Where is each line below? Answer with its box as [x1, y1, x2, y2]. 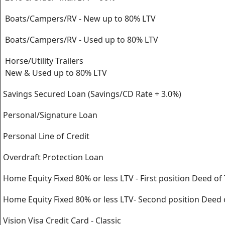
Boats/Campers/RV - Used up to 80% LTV [1, 34, 158, 45]
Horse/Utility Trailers [1, 55, 83, 66]
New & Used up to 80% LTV [1, 67, 107, 78]
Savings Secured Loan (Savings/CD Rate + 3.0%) [1, 88, 181, 99]
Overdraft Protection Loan [1, 152, 103, 163]
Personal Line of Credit [1, 131, 89, 142]
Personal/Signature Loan [1, 109, 97, 121]
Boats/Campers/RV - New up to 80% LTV [1, 13, 156, 24]
